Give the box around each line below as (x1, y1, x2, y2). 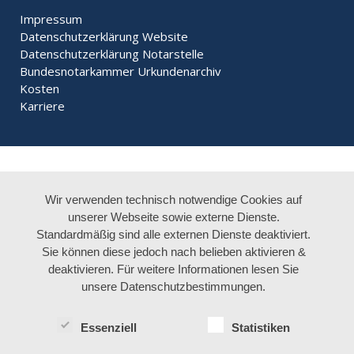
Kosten (20, 81, 59, 97)
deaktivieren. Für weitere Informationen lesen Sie (48, 262, 299, 276)
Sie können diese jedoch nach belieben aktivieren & (41, 244, 306, 258)
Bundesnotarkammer (20, 63, 134, 80)
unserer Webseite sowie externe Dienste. (67, 209, 280, 224)
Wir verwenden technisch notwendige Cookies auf (45, 192, 303, 206)
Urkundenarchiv (137, 63, 221, 80)
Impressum (20, 11, 82, 28)
